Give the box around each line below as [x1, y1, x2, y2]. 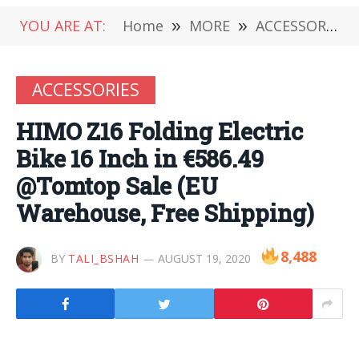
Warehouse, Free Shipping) [16, 198, 314, 228]
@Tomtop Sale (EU [16, 171, 218, 201]
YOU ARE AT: [20, 16, 106, 35]
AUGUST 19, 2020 [157, 251, 251, 266]
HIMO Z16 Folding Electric [16, 116, 303, 147]
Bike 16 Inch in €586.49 [16, 143, 264, 174]
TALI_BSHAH [68, 251, 139, 266]
